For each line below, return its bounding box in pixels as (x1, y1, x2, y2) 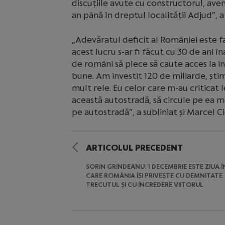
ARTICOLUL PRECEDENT (85, 143, 183, 153)
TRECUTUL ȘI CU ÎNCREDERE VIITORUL (85, 181, 203, 188)
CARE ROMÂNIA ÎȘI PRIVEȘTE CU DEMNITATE (85, 172, 222, 179)
